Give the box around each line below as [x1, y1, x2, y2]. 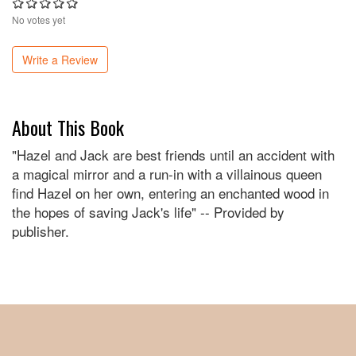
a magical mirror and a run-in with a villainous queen [12, 164, 322, 184]
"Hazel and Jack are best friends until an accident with [12, 145, 335, 165]
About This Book [12, 113, 124, 142]
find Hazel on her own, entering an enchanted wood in [12, 183, 329, 203]
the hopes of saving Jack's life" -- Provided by [12, 202, 284, 222]
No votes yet [12, 13, 65, 27]
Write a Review [22, 52, 98, 68]
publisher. [12, 221, 69, 242]
